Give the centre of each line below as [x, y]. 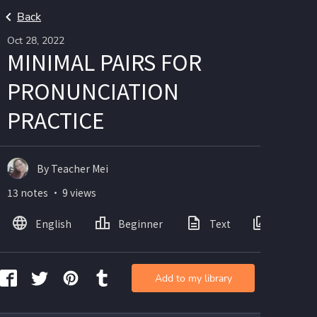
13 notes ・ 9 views [52, 192]
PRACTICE [56, 120]
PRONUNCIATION [93, 91]
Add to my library [193, 278]
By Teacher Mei [73, 168]
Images [295, 223]
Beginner [140, 223]
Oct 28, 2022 [36, 41]
